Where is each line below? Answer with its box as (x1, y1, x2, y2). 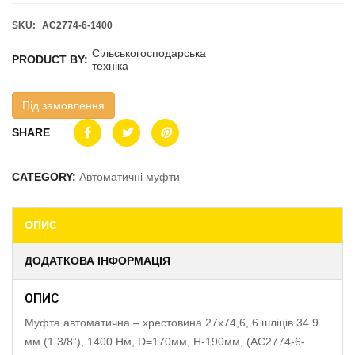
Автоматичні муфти (79, 170, 180, 183)
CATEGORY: (12, 170, 79, 183)
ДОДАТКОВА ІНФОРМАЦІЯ (25, 254, 170, 267)
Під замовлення (22, 99, 105, 112)
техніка (92, 59, 128, 72)
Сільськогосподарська (92, 47, 206, 59)
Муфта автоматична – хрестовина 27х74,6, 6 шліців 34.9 (25, 316, 319, 329)
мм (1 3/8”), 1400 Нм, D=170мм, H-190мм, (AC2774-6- (25, 335, 305, 348)
